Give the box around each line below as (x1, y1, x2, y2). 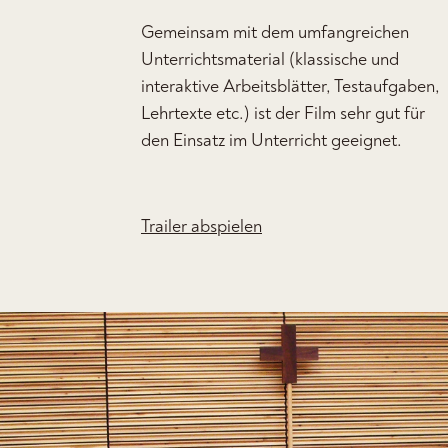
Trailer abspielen (141, 215, 262, 238)
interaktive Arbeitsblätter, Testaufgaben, (141, 75, 440, 98)
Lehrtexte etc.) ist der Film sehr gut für (141, 102, 425, 125)
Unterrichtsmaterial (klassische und (141, 48, 399, 71)
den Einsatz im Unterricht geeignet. (141, 129, 402, 152)
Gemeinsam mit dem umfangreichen (141, 21, 409, 44)
